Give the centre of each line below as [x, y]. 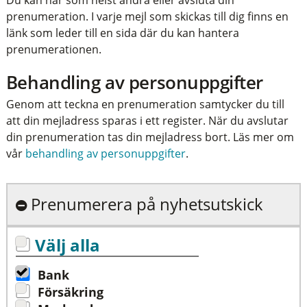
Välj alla [67, 245]
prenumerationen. [53, 50]
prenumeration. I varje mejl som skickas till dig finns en [147, 17]
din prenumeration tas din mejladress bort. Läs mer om [150, 137]
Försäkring [70, 292]
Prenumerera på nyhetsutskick [147, 204]
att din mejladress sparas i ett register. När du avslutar [147, 120]
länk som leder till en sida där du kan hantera [122, 33]
